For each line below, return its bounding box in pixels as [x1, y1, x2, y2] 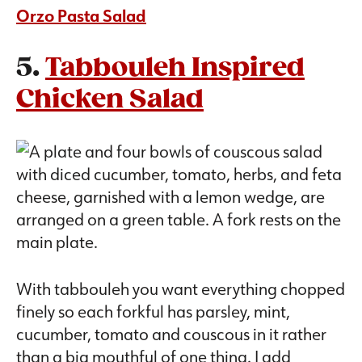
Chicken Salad [16, 84, 204, 116]
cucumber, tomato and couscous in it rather [16, 323, 326, 345]
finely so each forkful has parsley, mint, [16, 301, 290, 322]
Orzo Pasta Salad [16, 5, 146, 27]
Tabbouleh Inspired [45, 53, 305, 85]
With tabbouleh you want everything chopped [16, 278, 345, 300]
